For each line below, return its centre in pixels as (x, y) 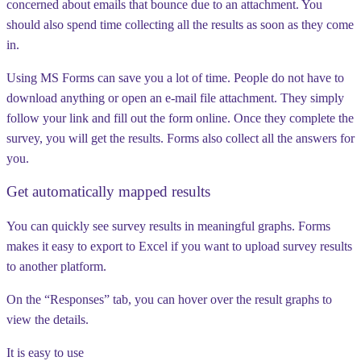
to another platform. (56, 267)
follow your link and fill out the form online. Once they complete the (180, 118)
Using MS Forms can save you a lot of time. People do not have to (175, 77)
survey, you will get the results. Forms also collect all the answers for (180, 138)
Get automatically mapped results (108, 192)
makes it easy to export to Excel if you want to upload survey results (179, 247)
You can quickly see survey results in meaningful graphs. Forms (168, 226)
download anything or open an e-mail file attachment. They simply (175, 98)
